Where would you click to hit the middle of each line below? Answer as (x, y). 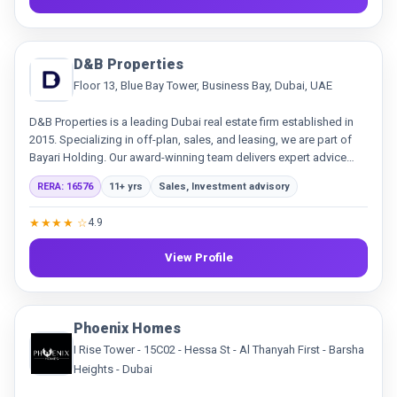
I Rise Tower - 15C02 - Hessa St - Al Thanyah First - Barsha (219, 349)
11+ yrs (126, 186)
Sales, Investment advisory (224, 186)
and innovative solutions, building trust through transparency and (195, 175)
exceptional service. (80, 192)
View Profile (198, 258)
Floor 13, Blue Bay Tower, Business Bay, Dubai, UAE (203, 85)
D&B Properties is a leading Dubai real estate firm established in (191, 121)
